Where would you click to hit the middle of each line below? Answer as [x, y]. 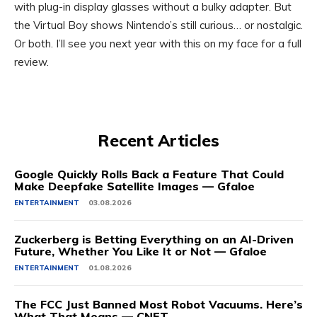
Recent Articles [158, 141]
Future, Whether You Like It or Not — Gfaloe [140, 252]
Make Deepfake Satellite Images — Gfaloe [134, 186]
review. [31, 62]
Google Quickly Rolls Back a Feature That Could [149, 174]
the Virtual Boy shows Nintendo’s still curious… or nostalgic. [158, 25]
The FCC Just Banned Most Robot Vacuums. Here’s [158, 305]
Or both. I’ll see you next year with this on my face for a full [158, 44]
